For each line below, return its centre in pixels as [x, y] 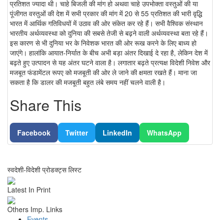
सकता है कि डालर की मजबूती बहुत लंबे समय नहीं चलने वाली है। [91, 82]
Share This [46, 105]
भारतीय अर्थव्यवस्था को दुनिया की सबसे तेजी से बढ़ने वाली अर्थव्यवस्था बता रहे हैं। [109, 33]
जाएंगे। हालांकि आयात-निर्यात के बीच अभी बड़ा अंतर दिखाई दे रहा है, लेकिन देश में [109, 53]
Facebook [34, 133]
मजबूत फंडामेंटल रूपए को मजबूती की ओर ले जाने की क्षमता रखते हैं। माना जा [103, 72]
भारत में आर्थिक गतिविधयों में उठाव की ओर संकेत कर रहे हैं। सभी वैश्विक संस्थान [106, 23]
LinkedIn [117, 133]
